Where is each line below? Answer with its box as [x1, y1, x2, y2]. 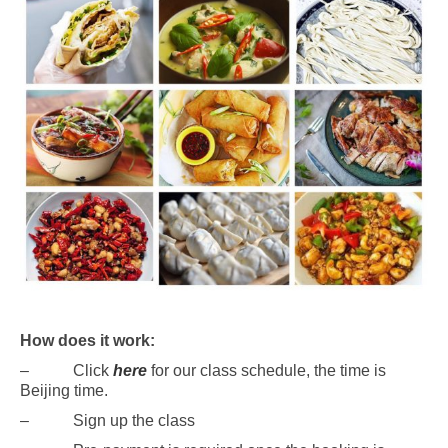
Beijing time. [20, 381, 108, 399]
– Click [20, 361, 113, 379]
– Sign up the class [20, 411, 195, 429]
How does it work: [20, 331, 155, 349]
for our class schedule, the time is [147, 361, 386, 379]
